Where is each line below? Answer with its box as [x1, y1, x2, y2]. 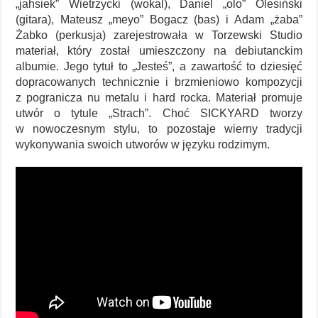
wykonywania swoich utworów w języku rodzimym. [16, 138, 270, 150]
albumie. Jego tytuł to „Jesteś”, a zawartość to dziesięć [16, 60, 302, 72]
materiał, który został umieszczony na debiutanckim [16, 44, 302, 57]
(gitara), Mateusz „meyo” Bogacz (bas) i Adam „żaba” [16, 13, 302, 26]
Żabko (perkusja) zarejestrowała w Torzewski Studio [16, 28, 302, 41]
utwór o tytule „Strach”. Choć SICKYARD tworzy [16, 106, 302, 119]
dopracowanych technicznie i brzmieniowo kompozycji [16, 75, 302, 88]
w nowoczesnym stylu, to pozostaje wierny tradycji [16, 122, 302, 135]
